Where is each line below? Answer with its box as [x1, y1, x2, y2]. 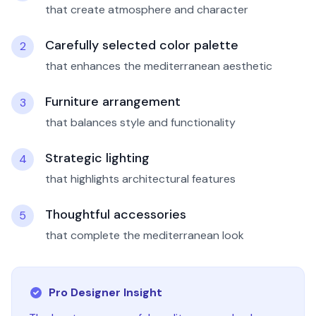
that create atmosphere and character [45, 2, 248, 17]
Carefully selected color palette [45, 37, 238, 54]
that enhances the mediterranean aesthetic [45, 59, 272, 73]
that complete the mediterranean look [45, 228, 244, 243]
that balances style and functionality [45, 115, 236, 130]
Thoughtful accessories [45, 206, 186, 223]
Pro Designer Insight [49, 285, 162, 300]
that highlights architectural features [45, 171, 236, 186]
